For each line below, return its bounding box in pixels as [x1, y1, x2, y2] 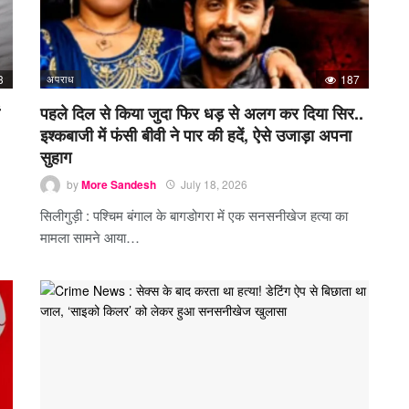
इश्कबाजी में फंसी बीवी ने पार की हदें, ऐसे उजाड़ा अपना [40, 123, 351, 148]
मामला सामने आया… [40, 227, 140, 247]
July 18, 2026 [181, 176, 247, 193]
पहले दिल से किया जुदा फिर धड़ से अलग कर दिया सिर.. [40, 101, 363, 126]
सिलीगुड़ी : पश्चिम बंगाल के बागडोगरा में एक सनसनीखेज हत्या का [40, 205, 348, 225]
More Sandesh [81, 176, 156, 194]
